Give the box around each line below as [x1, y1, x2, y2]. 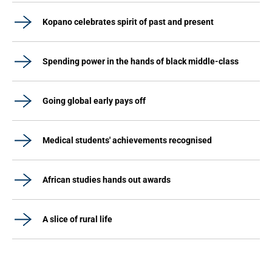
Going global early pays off [42, 96, 146, 106]
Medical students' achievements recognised [42, 135, 212, 145]
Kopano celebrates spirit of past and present [42, 17, 214, 27]
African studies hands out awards [42, 175, 171, 185]
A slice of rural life [42, 214, 112, 224]
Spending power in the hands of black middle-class [42, 56, 239, 66]
